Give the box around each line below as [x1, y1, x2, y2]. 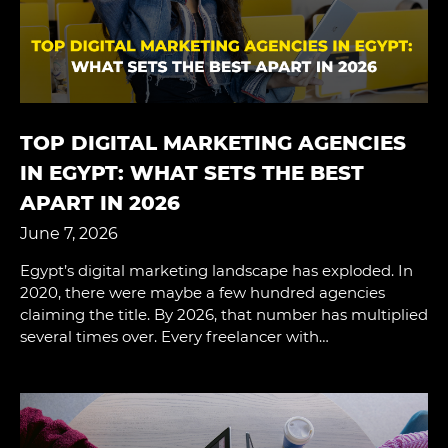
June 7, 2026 [20, 223, 118, 243]
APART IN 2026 [20, 190, 180, 215]
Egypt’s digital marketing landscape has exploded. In [20, 260, 413, 280]
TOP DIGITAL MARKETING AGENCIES [20, 130, 406, 155]
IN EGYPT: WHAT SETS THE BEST [20, 160, 364, 185]
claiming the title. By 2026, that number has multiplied [20, 304, 428, 324]
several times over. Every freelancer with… [20, 326, 329, 346]
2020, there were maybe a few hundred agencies [20, 282, 385, 302]
